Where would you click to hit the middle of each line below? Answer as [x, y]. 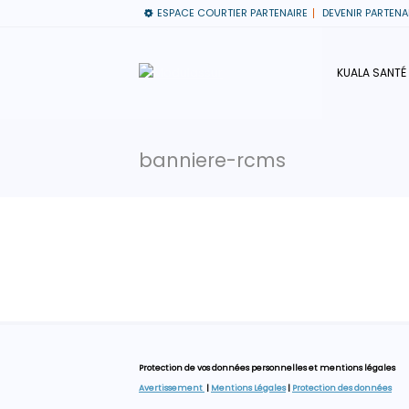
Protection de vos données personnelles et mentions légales [267, 368]
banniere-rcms [212, 160]
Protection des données [342, 388]
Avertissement [172, 388]
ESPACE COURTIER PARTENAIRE [232, 13]
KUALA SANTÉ [372, 73]
